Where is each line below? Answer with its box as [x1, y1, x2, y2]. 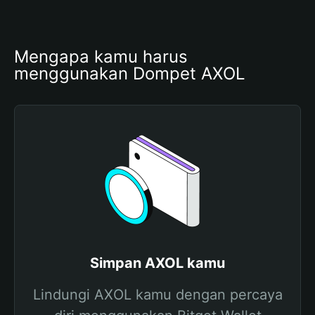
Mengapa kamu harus [14, 46, 188, 67]
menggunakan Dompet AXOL [14, 63, 245, 84]
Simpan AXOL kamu [90, 255, 225, 271]
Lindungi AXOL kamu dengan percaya [32, 286, 283, 303]
